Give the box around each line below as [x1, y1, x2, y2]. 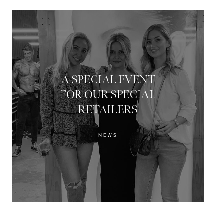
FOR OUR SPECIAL [60, 88, 156, 102]
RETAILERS [78, 103, 138, 117]
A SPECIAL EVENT [61, 73, 155, 87]
